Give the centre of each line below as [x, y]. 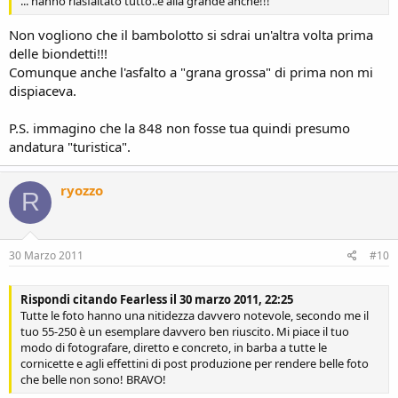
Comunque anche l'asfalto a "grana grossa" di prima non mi [191, 72]
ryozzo [82, 190]
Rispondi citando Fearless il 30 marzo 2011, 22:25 [157, 300]
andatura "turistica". [70, 146]
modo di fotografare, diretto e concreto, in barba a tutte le [174, 348]
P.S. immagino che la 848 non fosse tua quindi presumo [179, 127]
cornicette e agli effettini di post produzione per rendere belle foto [195, 364]
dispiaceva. [43, 90]
